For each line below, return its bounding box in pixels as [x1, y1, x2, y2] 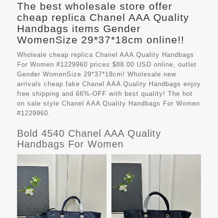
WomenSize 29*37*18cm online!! [17, 34, 184, 45]
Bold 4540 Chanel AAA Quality [17, 127, 161, 139]
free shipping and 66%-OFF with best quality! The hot [17, 90, 193, 97]
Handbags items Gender [17, 22, 141, 34]
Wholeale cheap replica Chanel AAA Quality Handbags [17, 51, 194, 58]
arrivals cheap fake [17, 80, 82, 88]
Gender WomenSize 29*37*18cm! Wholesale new [17, 70, 176, 78]
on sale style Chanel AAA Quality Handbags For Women [17, 99, 200, 107]
